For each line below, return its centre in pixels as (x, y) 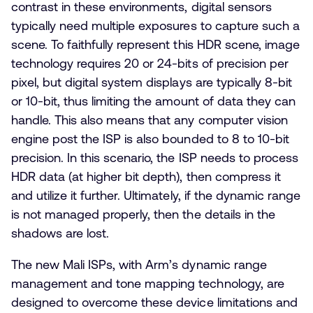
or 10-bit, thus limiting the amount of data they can (153, 101)
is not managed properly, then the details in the (143, 214)
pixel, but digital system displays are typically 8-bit (152, 82)
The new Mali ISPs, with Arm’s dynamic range (139, 264)
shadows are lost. (60, 233)
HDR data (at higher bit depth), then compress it (146, 176)
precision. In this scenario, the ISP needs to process (155, 157)
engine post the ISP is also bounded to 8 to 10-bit (150, 138)
